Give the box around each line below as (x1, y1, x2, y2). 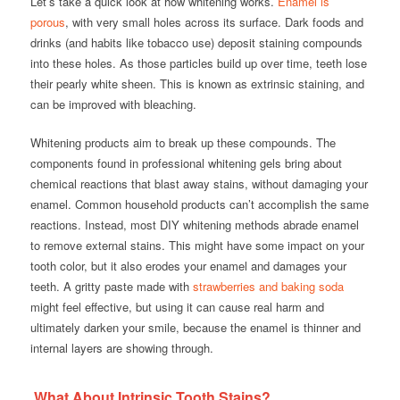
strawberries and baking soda (192, 278, 344, 296)
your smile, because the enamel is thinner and (118, 319, 361, 337)
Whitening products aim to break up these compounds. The (29, 134, 336, 152)
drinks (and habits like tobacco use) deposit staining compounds (29, 34, 362, 52)
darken (83, 319, 119, 337)
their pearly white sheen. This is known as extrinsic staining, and (29, 75, 364, 93)
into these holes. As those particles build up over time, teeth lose (29, 54, 367, 72)
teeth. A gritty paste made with (29, 278, 193, 296)
